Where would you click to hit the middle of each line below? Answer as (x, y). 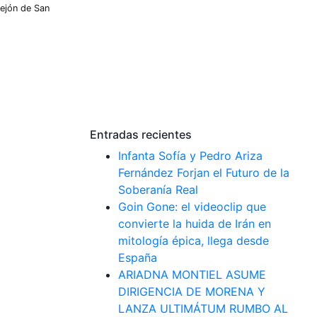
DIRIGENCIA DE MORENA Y (192, 291)
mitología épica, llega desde (194, 240)
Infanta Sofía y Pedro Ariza (190, 155)
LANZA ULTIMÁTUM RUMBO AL (203, 308)
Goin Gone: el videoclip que (192, 206)
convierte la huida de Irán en (195, 223)
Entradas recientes (141, 134)
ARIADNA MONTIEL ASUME (192, 274)
